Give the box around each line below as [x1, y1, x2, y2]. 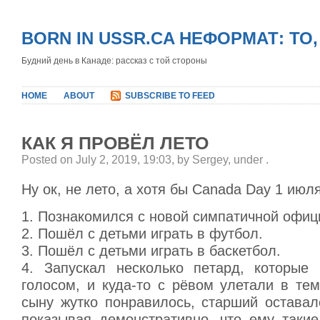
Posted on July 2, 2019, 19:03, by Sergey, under [21, 154, 266, 166]
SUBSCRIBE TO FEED [125, 91, 215, 101]
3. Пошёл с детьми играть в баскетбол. [21, 243, 281, 259]
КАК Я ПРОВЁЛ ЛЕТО [21, 133, 209, 153]
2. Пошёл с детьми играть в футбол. [21, 226, 263, 241]
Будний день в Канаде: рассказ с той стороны [21, 56, 207, 66]
